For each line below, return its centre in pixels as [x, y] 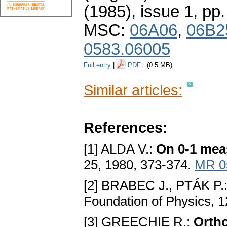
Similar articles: [133, 90]
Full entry [97, 65]
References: [126, 128]
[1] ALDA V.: [120, 149]
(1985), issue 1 [138, 12]
